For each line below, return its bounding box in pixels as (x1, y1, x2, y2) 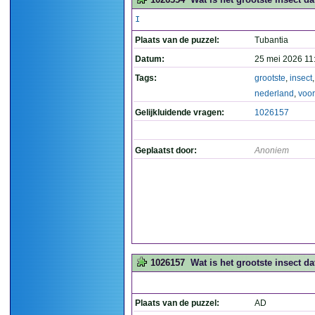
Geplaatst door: (135, 146, 197, 155)
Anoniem (255, 146, 289, 155)
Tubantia (255, 35, 288, 45)
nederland (255, 89, 294, 98)
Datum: (135, 54, 165, 64)
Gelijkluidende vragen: (135, 108, 224, 117)
